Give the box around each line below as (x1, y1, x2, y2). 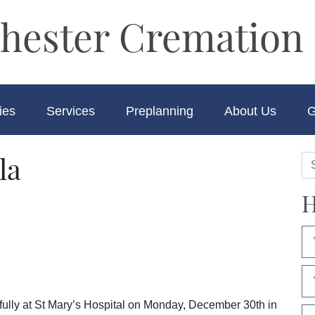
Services (46, 103, 95, 118)
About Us (224, 103, 276, 118)
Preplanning (126, 103, 193, 118)
